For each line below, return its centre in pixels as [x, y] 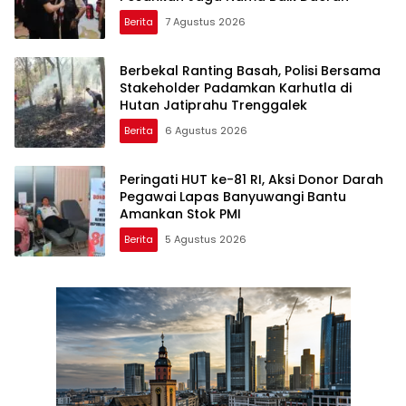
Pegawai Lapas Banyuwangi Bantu [233, 196]
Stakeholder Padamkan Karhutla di [236, 87]
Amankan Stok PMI [180, 213]
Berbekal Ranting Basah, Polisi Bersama [250, 70]
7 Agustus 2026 [205, 21]
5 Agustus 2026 [206, 239]
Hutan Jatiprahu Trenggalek [213, 105]
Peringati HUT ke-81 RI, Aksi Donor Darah [251, 179]
